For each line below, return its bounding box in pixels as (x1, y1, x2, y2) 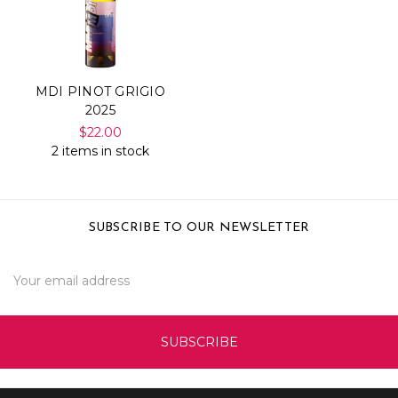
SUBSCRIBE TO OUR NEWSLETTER (88, 221, 310, 235)
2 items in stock (51, 143, 149, 160)
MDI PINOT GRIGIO (35, 84, 165, 100)
